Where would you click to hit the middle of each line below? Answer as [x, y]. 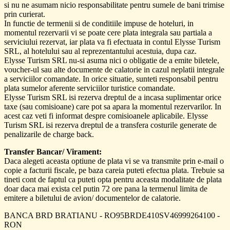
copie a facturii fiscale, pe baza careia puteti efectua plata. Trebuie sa [114, 170]
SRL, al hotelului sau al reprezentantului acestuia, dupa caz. [100, 51]
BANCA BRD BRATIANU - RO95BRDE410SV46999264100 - [112, 215]
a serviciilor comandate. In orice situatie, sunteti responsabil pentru [111, 79]
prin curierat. [25, 14]
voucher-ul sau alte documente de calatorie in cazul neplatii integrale [114, 69]
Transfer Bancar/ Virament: [53, 151]
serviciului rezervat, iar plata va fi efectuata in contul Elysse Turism [112, 42]
